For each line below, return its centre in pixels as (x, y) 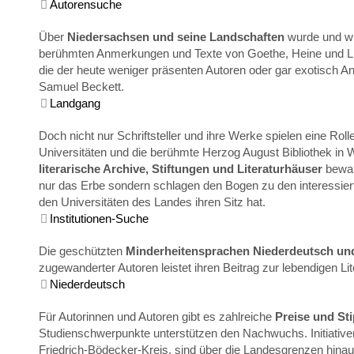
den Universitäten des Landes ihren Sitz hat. (152, 202)
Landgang (75, 103)
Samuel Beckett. (81, 87)
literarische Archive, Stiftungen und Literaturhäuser (181, 169)
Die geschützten (82, 251)
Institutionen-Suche (99, 218)
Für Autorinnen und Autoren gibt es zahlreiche (157, 316)
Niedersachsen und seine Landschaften (176, 37)
